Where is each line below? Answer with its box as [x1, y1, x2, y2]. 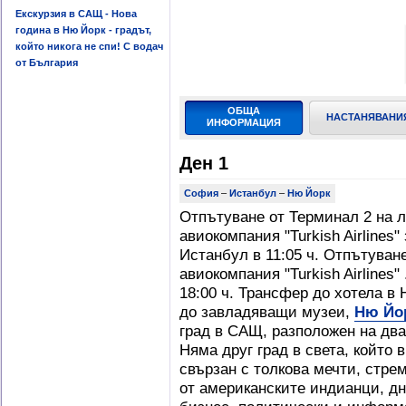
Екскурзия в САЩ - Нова [15, 8, 137, 19]
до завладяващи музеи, [179, 303, 350, 321]
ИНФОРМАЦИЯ [207, 117, 281, 128]
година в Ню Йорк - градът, [15, 24, 151, 35]
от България [15, 57, 78, 68]
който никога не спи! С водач [15, 41, 163, 52]
